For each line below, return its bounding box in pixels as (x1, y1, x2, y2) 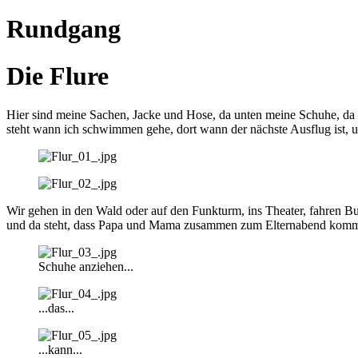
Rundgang (6, 14, 121, 44)
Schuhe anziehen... (38, 260, 133, 274)
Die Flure (6, 61, 109, 90)
